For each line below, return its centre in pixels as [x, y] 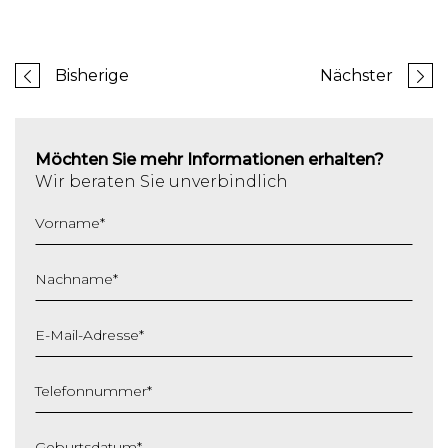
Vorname [67, 222]
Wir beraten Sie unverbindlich [161, 182]
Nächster [356, 75]
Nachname [74, 278]
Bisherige [92, 75]
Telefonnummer [91, 390]
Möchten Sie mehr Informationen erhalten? [209, 160]
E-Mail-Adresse [87, 334]
